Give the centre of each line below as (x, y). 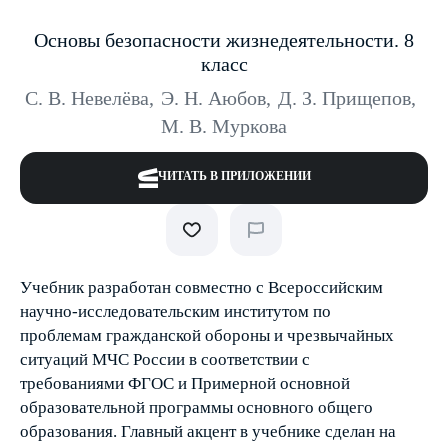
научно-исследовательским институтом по (175, 311)
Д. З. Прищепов (344, 98)
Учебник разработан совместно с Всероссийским (201, 287)
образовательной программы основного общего (196, 407)
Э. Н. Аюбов (213, 98)
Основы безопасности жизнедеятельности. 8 (224, 40)
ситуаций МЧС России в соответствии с (165, 359)
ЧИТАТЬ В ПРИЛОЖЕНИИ (234, 176)
